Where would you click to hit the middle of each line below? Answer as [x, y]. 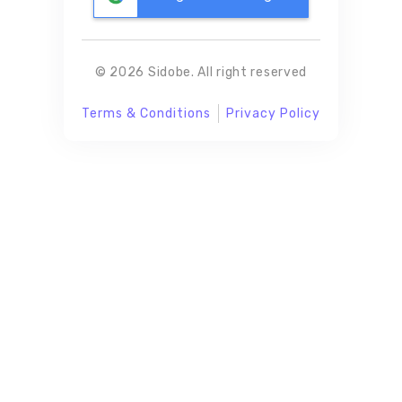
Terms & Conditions [146, 114]
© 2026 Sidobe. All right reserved [201, 73]
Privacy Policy [273, 114]
